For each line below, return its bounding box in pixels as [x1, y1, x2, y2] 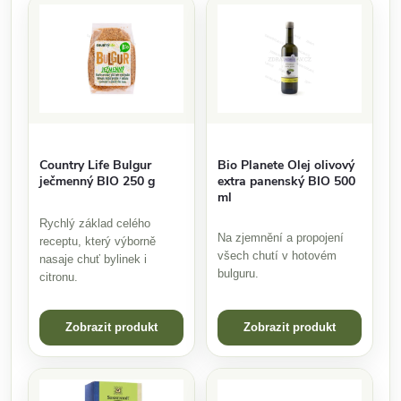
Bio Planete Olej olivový [218, 156, 354, 174]
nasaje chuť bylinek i [39, 252, 147, 266]
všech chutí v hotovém [218, 248, 337, 262]
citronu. [39, 269, 78, 284]
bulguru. [218, 266, 259, 280]
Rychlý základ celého [39, 216, 150, 230]
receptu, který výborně [39, 234, 156, 248]
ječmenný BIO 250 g [39, 172, 155, 190]
